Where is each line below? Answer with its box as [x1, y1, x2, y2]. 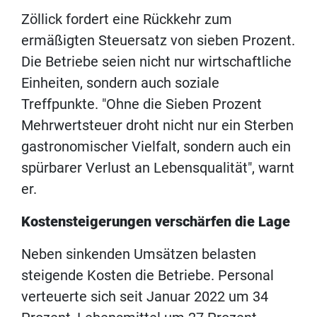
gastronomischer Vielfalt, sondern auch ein [21, 137, 291, 155]
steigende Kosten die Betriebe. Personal [21, 266, 274, 284]
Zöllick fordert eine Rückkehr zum [21, 10, 232, 28]
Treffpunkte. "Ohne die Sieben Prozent [21, 95, 262, 113]
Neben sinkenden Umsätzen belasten [21, 245, 256, 263]
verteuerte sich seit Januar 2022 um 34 [21, 287, 268, 305]
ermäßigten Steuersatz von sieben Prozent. [21, 31, 295, 49]
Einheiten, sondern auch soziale [21, 74, 219, 91]
